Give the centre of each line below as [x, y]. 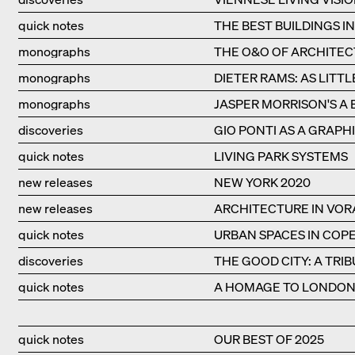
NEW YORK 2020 [262, 183]
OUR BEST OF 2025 [269, 340]
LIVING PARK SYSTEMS [281, 157]
